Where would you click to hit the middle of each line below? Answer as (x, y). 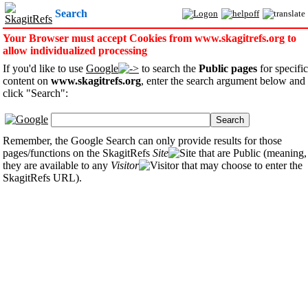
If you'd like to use (44, 68)
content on (27, 81)
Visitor (125, 165)
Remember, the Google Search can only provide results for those (142, 141)
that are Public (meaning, (251, 153)
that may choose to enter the (241, 165)
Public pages (228, 68)
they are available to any (57, 165)
